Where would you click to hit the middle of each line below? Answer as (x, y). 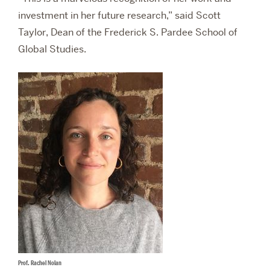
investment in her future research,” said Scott (119, 16)
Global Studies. (52, 49)
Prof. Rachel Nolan (40, 263)
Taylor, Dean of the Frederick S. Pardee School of (128, 33)
